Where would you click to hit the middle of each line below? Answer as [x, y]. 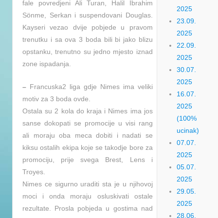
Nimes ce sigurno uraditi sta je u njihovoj [88, 184]
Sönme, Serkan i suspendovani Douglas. [88, 15]
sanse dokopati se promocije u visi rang [88, 123]
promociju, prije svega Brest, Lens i [88, 160]
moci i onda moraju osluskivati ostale [88, 196]
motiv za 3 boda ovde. [56, 99]
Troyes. [34, 172]
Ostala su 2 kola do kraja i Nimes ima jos [88, 111]
